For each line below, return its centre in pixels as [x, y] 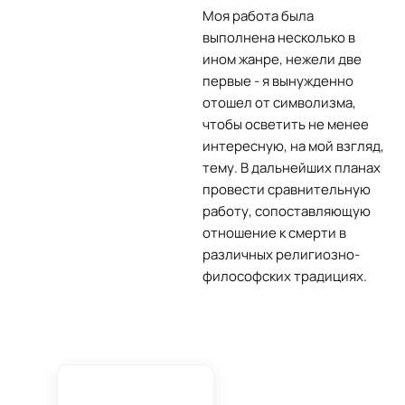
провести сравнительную [287, 189]
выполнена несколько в [279, 38]
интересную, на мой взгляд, [293, 146]
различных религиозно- [281, 254]
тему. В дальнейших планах [292, 168]
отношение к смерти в [274, 233]
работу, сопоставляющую [287, 211]
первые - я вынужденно [278, 81]
